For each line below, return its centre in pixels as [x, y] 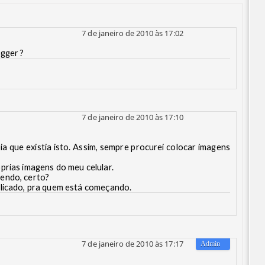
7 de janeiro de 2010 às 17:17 [132, 244]
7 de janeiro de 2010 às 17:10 [132, 117]
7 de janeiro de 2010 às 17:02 [132, 33]
